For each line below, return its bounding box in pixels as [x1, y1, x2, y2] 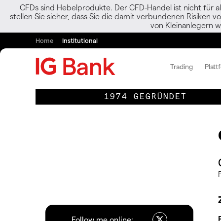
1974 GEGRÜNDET [104, 92, 187, 101]
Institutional [62, 37, 98, 44]
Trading [170, 62, 193, 71]
